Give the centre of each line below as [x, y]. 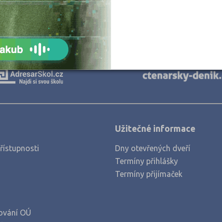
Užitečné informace [155, 129]
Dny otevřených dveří [153, 148]
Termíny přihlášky [146, 161]
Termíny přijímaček [149, 174]
